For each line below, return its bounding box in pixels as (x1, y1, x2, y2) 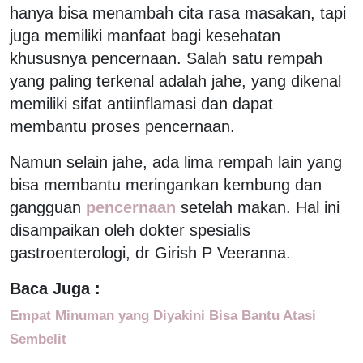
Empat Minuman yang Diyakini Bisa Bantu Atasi (10, 306, 316, 323)
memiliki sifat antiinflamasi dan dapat (10, 94, 273, 113)
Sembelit (10, 330, 66, 347)
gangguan (10, 198, 81, 216)
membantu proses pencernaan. (10, 117, 235, 135)
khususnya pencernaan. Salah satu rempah (10, 49, 322, 67)
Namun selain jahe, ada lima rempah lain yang (10, 152, 342, 171)
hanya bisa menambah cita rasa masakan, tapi (10, 3, 346, 22)
